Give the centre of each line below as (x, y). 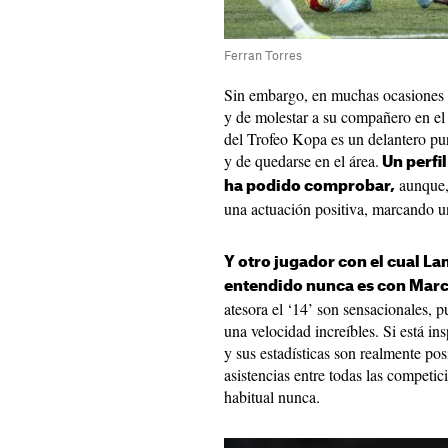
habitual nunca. (272, 396)
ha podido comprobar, (309, 186)
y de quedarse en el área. (301, 160)
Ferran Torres (264, 56)
